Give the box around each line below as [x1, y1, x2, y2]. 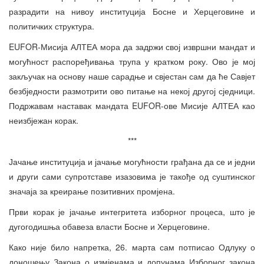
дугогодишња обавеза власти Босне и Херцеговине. [9, 220, 210, 233]
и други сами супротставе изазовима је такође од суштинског [9, 170, 255, 183]
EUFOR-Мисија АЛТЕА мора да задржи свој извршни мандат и [9, 41, 255, 53]
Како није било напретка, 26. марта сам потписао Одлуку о [9, 241, 255, 253]
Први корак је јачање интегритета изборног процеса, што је [9, 206, 255, 218]
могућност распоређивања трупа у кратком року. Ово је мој [9, 55, 255, 68]
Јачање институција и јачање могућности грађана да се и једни [9, 156, 255, 168]
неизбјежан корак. [9, 114, 78, 127]
